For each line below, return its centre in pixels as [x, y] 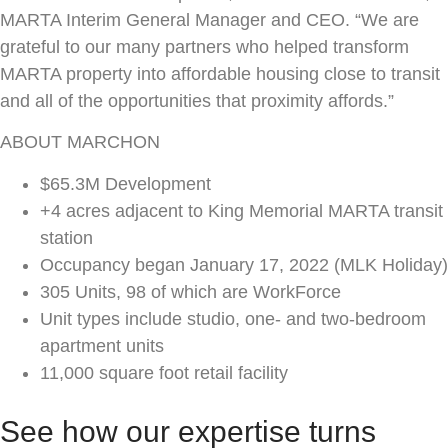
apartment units [102, 345]
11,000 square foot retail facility [164, 372]
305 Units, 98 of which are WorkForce [190, 291]
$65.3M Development [125, 183]
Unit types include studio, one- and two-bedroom [233, 318]
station [66, 237]
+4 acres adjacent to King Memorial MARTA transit [241, 210]
